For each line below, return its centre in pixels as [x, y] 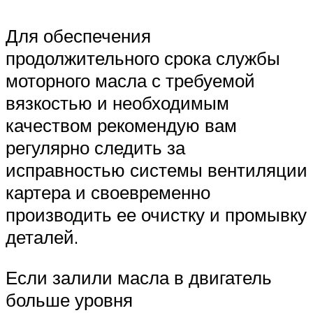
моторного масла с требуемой [130, 81]
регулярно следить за [95, 148]
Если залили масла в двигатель [139, 277]
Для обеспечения [78, 36]
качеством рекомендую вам [121, 125]
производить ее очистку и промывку [156, 215]
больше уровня [69, 299]
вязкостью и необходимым [117, 103]
